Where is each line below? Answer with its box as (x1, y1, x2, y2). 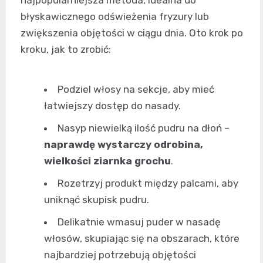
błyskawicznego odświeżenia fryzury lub (21, 10, 209, 22)
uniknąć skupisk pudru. (44, 193, 149, 205)
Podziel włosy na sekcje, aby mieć (58, 83, 214, 95)
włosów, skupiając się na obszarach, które (44, 232, 240, 244)
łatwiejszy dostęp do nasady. (44, 99, 181, 112)
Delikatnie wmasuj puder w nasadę (58, 215, 221, 228)
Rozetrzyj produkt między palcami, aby (58, 177, 238, 189)
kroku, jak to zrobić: (21, 43, 111, 55)
